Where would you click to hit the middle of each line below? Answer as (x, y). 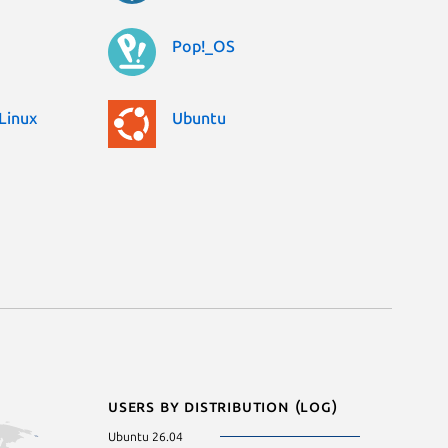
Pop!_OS (203, 45)
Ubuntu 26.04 (145, 436)
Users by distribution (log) (223, 405)
